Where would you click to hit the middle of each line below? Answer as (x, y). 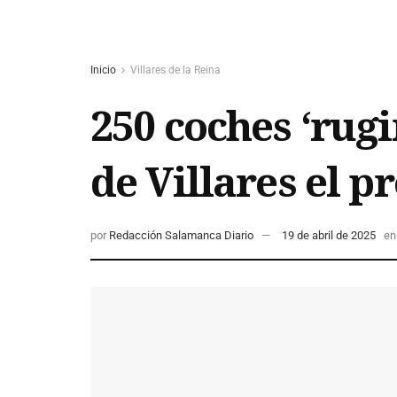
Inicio (103, 70)
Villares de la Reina (175, 70)
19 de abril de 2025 (329, 236)
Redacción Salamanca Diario (181, 236)
